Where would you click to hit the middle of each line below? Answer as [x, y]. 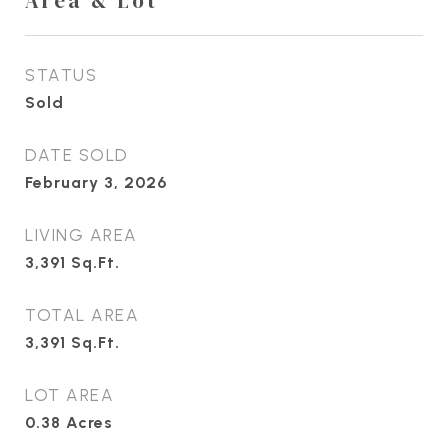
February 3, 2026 [96, 182]
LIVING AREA [81, 234]
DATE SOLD [77, 154]
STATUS [61, 74]
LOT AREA [69, 394]
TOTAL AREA [82, 314]
